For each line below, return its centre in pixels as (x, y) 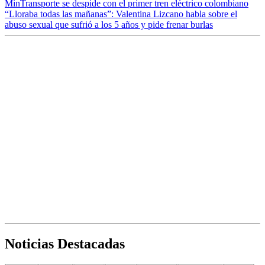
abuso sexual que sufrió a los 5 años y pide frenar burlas (109, 25)
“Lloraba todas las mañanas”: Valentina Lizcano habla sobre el (121, 14)
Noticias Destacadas (65, 244)
